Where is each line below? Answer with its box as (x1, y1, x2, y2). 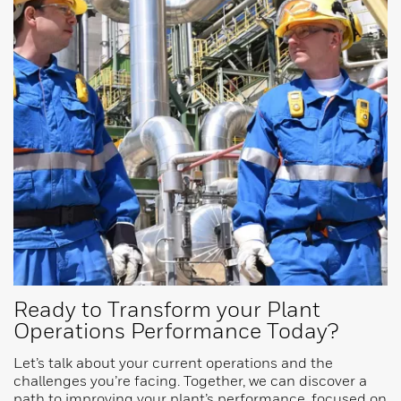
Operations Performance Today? (13, 318, 338, 344)
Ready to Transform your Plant (13, 296, 320, 322)
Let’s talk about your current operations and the (13, 354, 333, 372)
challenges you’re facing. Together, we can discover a (13, 371, 367, 390)
